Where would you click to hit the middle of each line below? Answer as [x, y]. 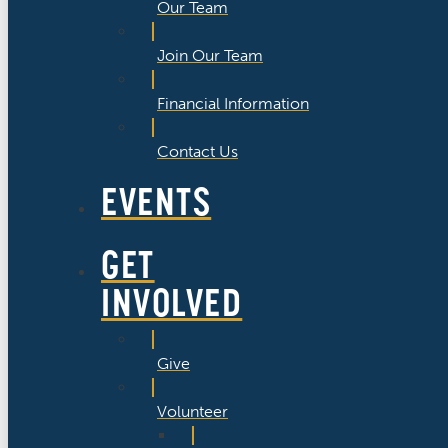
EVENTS [156, 201]
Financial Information [233, 103]
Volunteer [192, 412]
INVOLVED [172, 303]
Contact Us [197, 151]
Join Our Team [210, 55]
